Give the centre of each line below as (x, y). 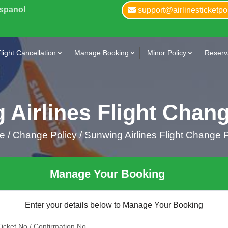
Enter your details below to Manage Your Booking (114, 205)
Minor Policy (167, 53)
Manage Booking (102, 53)
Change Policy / (47, 135)
